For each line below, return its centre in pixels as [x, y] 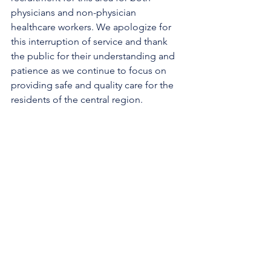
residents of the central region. [77, 100]
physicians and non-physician [75, 12]
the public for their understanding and [94, 56]
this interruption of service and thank [90, 41]
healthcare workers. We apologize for [92, 27]
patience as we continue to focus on [90, 70]
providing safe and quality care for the [93, 85]
